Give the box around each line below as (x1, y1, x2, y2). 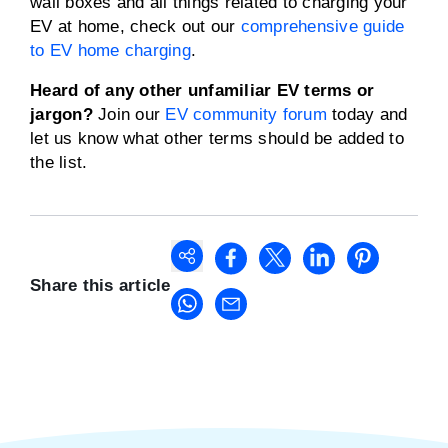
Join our (98, 105, 166, 124)
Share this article (30, 276, 171, 295)
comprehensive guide (240, 17, 405, 36)
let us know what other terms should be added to (30, 129, 404, 148)
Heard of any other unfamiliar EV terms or (30, 81, 375, 100)
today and (326, 105, 408, 124)
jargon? (30, 105, 98, 124)
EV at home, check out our (30, 17, 241, 36)
